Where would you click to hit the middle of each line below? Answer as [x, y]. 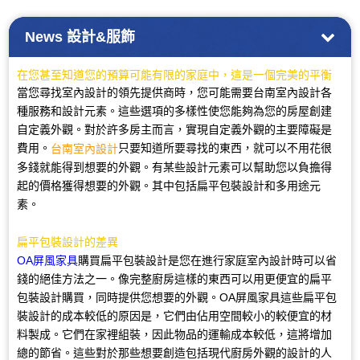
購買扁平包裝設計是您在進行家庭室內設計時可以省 [208, 260]
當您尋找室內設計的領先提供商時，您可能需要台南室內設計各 [175, 93]
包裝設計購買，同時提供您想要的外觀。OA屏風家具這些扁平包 [177, 297]
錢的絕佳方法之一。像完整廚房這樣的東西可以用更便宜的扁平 [175, 278]
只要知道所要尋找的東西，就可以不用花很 [225, 148]
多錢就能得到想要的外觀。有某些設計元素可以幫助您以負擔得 [175, 168]
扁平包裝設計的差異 [68, 241]
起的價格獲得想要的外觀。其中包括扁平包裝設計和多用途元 [169, 186]
